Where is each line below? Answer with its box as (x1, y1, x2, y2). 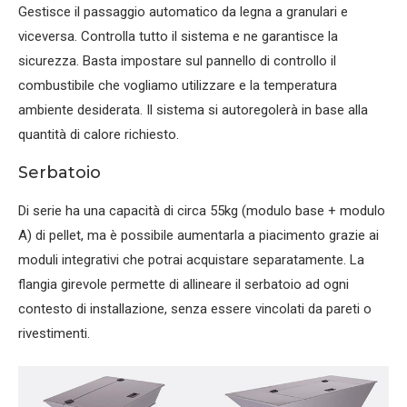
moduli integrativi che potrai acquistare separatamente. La (18, 251, 364, 268)
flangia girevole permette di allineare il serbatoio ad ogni (18, 275, 349, 293)
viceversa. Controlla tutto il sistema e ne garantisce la (18, 27, 338, 45)
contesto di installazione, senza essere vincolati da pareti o (18, 300, 372, 317)
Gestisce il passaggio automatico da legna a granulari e (18, 3, 348, 20)
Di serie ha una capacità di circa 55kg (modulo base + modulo (18, 202, 385, 219)
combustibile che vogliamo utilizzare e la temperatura (18, 76, 337, 94)
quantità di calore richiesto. (18, 125, 179, 143)
